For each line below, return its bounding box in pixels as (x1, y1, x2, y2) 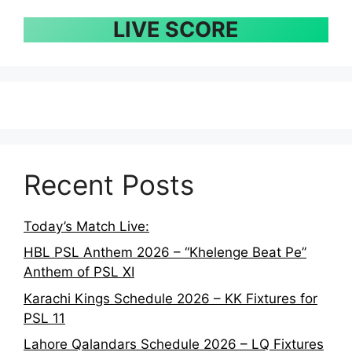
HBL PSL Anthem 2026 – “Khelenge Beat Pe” (24, 244, 306, 261)
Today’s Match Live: (24, 218, 149, 234)
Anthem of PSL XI (24, 264, 134, 280)
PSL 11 (24, 310, 65, 326)
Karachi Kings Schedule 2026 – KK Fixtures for (24, 290, 317, 306)
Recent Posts (24, 167, 194, 201)
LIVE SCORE (113, 16, 239, 42)
